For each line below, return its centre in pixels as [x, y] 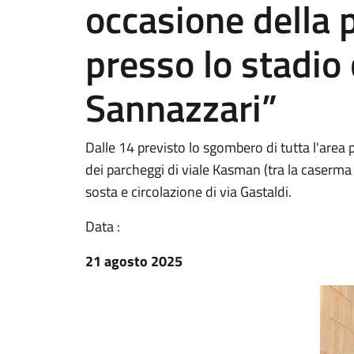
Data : [103, 226]
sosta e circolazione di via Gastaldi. [188, 192]
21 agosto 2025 [134, 261]
